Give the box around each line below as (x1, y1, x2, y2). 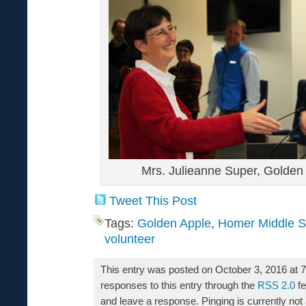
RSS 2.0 (258, 279, 295, 291)
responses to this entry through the (100, 279, 258, 291)
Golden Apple (137, 216, 211, 230)
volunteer (105, 232, 155, 246)
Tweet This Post (109, 193, 197, 208)
